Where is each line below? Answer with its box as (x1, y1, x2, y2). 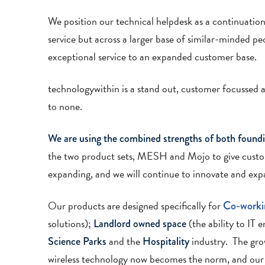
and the (106, 232, 143, 249)
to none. (47, 98, 85, 115)
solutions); (47, 215, 93, 231)
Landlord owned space (93, 215, 186, 231)
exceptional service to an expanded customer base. (47, 49, 259, 65)
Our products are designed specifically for (47, 197, 223, 214)
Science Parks (47, 233, 106, 249)
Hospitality (142, 233, 189, 249)
